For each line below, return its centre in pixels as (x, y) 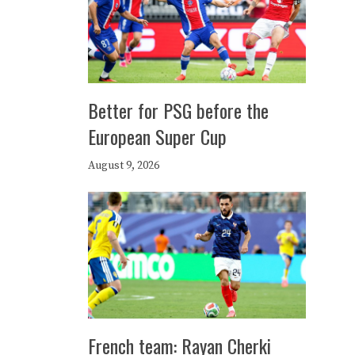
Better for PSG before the (178, 110)
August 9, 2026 (124, 166)
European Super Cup (157, 136)
